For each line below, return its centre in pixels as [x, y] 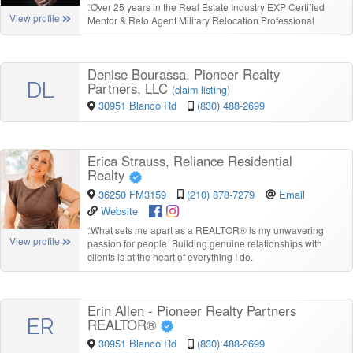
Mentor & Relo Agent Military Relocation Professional [201, 20]
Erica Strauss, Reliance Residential [190, 161]
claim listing [201, 90]
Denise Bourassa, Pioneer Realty [184, 74]
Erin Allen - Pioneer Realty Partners [192, 310]
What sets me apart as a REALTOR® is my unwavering [207, 229]
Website [119, 210]
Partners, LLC [130, 89]
